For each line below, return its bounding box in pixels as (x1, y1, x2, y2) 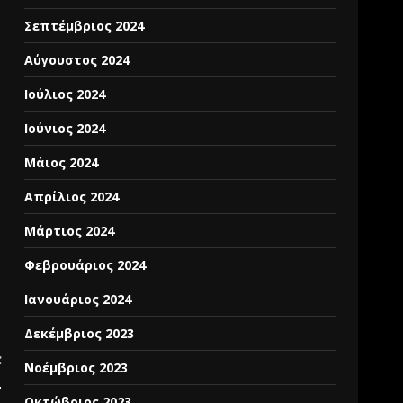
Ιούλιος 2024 (24, 85, 106, 103)
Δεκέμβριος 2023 (24, 325, 135, 342)
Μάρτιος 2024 (24, 222, 115, 239)
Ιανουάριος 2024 (24, 291, 132, 308)
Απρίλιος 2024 (24, 188, 120, 205)
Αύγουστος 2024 (24, 51, 130, 68)
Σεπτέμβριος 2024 (24, 17, 145, 34)
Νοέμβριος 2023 (24, 359, 129, 376)
